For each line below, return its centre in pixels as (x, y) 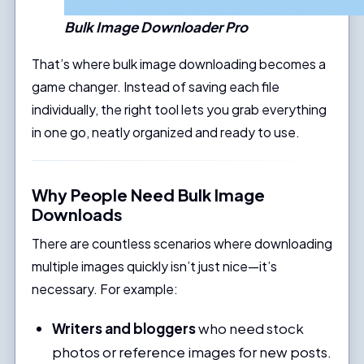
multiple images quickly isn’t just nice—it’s (154, 266)
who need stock (250, 329)
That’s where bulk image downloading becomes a (178, 64)
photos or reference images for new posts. (192, 352)
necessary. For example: (104, 289)
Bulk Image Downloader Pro (156, 27)
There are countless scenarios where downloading (182, 244)
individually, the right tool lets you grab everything (179, 110)
